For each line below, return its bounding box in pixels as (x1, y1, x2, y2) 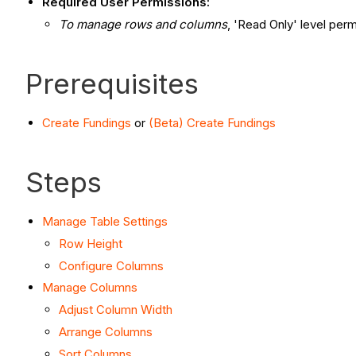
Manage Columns (42, 280, 137, 296)
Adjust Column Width (59, 302, 172, 318)
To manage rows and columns (59, 17, 227, 33)
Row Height (59, 235, 122, 251)
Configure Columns (59, 257, 164, 273)
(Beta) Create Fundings (149, 115, 276, 131)
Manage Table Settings (42, 214, 168, 230)
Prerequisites (25, 67, 199, 101)
